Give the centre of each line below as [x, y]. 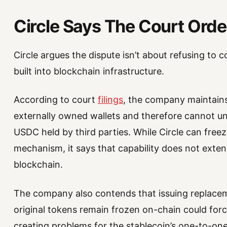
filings [110, 100]
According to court [55, 100]
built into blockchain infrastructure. [89, 71]
